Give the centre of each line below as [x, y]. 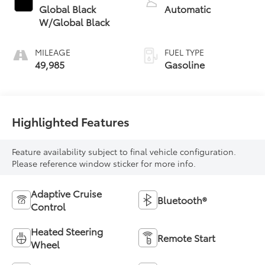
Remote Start [186, 237]
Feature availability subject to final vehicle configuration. [124, 151]
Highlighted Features [71, 121]
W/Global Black [75, 21]
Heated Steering [67, 231]
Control [49, 206]
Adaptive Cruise [67, 193]
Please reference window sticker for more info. [104, 163]
